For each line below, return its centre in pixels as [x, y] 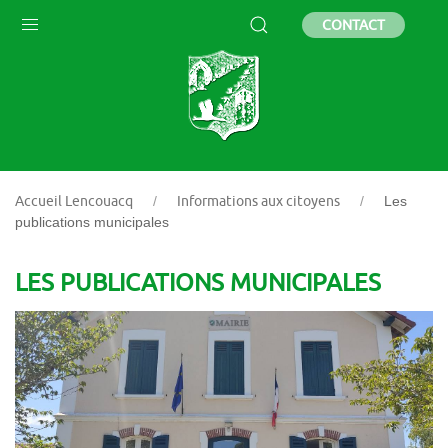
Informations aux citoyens [258, 201]
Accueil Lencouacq [74, 201]
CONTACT [353, 24]
